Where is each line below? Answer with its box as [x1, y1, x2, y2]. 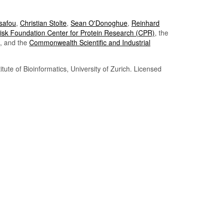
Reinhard [131, 18, 160, 28]
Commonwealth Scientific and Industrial [29, 37, 150, 48]
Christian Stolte [20, 18, 67, 28]
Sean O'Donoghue [71, 18, 127, 28]
